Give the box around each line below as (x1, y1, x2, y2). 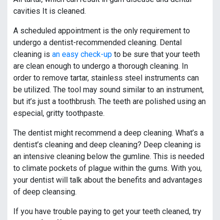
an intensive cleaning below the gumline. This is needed (13, 152, 204, 162)
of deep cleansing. (13, 187, 77, 197)
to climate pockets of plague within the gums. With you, (13, 164, 202, 173)
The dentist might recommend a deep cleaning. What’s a (13, 128, 204, 138)
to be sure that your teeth (112, 50, 200, 59)
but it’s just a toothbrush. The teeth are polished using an (13, 97, 206, 107)
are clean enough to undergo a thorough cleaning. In (13, 61, 188, 71)
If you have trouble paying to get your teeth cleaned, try (13, 207, 201, 217)
